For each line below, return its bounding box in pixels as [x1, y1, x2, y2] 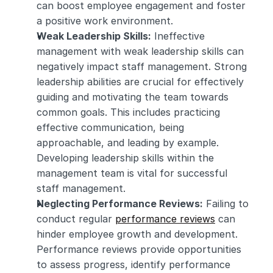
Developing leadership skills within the [37, 152, 214, 164]
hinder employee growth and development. [37, 228, 238, 240]
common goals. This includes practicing [37, 106, 220, 118]
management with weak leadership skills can [37, 45, 244, 57]
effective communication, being [37, 121, 184, 133]
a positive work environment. [37, 15, 173, 27]
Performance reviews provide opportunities [37, 243, 241, 255]
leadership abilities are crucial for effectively [37, 76, 244, 88]
